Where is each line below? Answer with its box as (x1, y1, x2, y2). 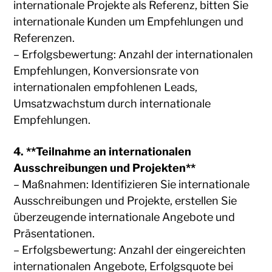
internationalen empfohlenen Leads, (13, 81, 198, 94)
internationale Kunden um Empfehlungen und (13, 15, 244, 29)
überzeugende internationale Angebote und (13, 211, 236, 224)
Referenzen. (13, 32, 75, 45)
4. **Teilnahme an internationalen (13, 145, 192, 158)
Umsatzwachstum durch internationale (13, 97, 211, 110)
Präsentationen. (13, 227, 95, 240)
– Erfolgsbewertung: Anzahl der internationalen (13, 48, 254, 61)
